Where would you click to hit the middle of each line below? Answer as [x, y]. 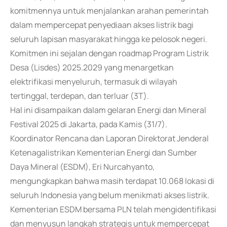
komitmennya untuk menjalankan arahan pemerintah [109, 11]
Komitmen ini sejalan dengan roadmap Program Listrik [109, 53]
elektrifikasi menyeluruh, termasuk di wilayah [94, 82]
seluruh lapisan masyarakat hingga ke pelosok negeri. [109, 39]
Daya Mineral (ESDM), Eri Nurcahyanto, [82, 167]
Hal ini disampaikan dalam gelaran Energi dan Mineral [108, 110]
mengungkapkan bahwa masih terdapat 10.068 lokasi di [112, 181]
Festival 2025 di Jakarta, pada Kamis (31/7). [89, 124]
